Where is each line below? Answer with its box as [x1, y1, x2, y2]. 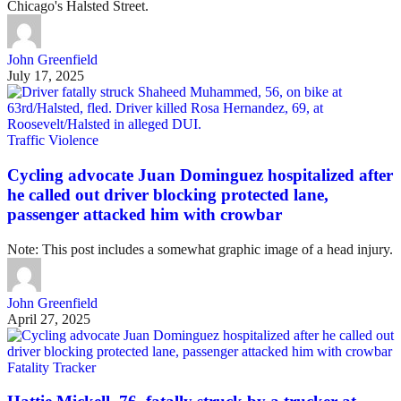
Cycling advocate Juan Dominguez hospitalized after [7, 165, 393, 184]
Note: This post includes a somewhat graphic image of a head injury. [7, 241, 393, 257]
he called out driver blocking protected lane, [7, 184, 328, 204]
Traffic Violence [7, 132, 98, 149]
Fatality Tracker [7, 359, 96, 375]
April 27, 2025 [7, 311, 90, 327]
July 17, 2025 [7, 68, 84, 84]
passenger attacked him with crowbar [7, 204, 282, 224]
